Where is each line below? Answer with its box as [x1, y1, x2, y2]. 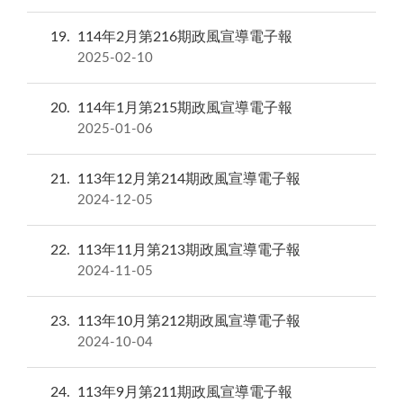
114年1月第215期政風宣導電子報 [77, 101, 292, 116]
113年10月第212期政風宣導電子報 [77, 314, 300, 329]
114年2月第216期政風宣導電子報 [77, 30, 292, 45]
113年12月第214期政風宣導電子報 [77, 172, 300, 187]
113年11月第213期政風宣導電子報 [77, 243, 300, 258]
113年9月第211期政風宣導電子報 [77, 385, 292, 400]
